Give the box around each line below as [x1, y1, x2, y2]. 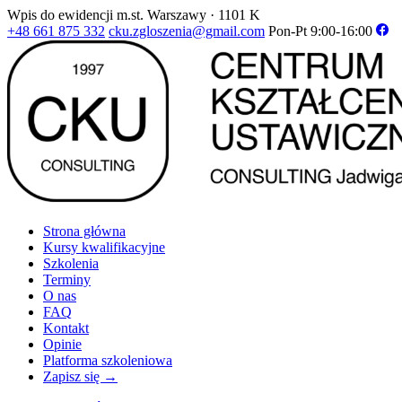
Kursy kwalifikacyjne [43, 240, 165, 255]
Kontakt [43, 320, 89, 336]
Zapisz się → [43, 369, 118, 384]
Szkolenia [43, 256, 99, 271]
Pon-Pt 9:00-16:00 [268, 23, 372, 39]
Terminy [43, 272, 91, 287]
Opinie [43, 336, 82, 352]
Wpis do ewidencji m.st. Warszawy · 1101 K [7, 7, 260, 22]
